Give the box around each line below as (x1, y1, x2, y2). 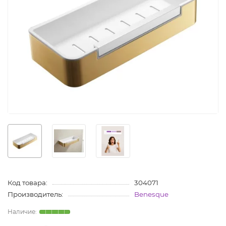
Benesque (134, 190, 168, 199)
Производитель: (8, 190, 63, 199)
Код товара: (8, 179, 47, 187)
